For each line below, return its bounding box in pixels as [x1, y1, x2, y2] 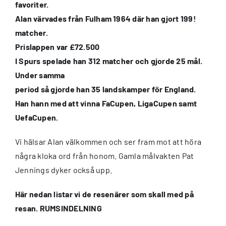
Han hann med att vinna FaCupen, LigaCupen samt [15, 98, 197, 108]
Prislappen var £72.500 [15, 41, 100, 51]
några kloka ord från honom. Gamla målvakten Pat [15, 150, 194, 160]
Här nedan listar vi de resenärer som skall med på [15, 189, 194, 199]
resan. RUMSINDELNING [15, 203, 102, 213]
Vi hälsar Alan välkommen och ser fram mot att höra [15, 136, 201, 146]
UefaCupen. [15, 112, 59, 122]
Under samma [15, 70, 65, 80]
